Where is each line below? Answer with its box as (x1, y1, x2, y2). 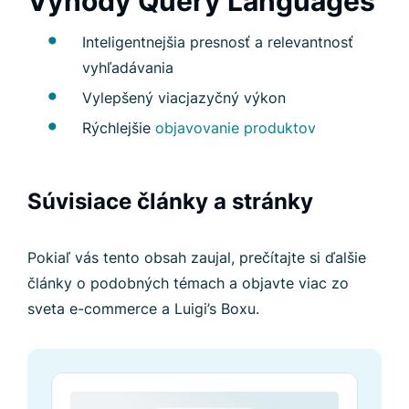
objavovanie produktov (155, 119, 316, 137)
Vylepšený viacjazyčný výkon (82, 89, 286, 107)
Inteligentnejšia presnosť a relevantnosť (82, 33, 353, 51)
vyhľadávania (82, 58, 173, 77)
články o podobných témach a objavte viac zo (27, 274, 349, 292)
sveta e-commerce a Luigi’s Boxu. (27, 299, 259, 318)
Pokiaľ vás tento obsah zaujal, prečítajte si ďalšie (27, 248, 366, 267)
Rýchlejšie (82, 119, 155, 137)
